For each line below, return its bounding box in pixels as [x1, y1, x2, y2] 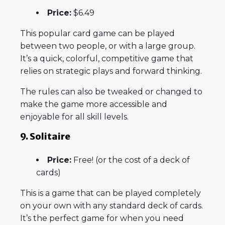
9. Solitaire [20, 131, 70, 143]
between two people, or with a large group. [20, 41, 195, 51]
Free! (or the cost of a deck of [71, 155, 190, 165]
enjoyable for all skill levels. [20, 112, 131, 122]
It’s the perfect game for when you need [20, 213, 184, 223]
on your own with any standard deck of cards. [20, 201, 203, 211]
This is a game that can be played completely [20, 188, 201, 198]
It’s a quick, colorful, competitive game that [20, 54, 193, 64]
